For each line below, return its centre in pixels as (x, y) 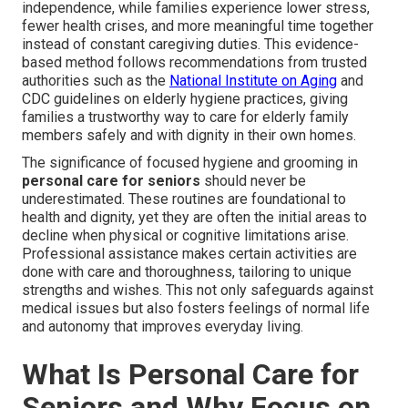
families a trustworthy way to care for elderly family (185, 117)
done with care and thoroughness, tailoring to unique (187, 272)
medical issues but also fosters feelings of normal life (196, 309)
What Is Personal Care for (190, 375)
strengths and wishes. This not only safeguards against (198, 291)
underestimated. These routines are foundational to (184, 199)
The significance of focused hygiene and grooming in (190, 163)
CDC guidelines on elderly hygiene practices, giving (185, 99)
